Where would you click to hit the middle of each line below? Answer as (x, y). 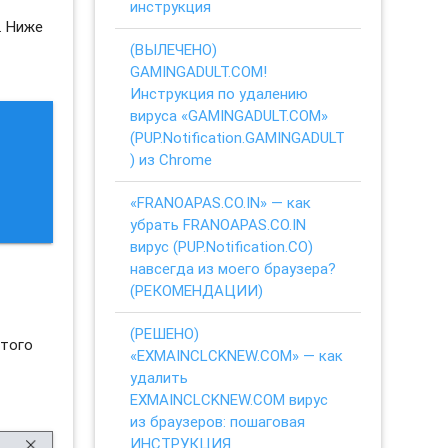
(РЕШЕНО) (165, 333)
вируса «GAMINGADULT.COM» (229, 115)
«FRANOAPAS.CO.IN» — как (221, 202)
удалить (159, 377)
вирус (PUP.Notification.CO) (222, 246)
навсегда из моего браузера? (233, 268)
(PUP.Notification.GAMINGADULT (238, 137)
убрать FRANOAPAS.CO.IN (218, 224)
